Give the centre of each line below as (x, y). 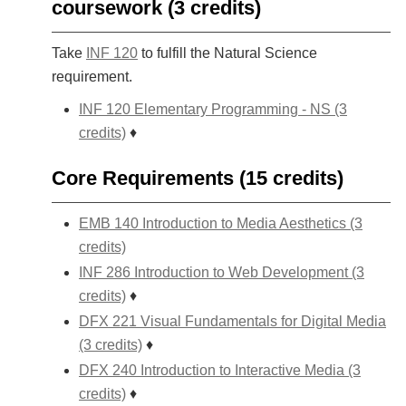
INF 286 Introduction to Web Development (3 (222, 272)
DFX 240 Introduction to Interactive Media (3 (220, 370)
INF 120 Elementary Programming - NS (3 (213, 109)
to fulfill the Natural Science (227, 53)
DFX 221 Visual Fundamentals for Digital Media (232, 321)
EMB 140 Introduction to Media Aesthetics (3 (221, 223)
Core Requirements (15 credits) (198, 178)
